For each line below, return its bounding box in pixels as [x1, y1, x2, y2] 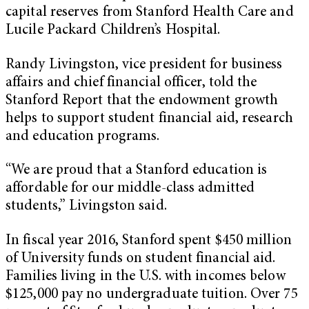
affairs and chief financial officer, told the [6, 75, 257, 90]
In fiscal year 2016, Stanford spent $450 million [6, 233, 292, 248]
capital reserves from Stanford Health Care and [6, 5, 294, 20]
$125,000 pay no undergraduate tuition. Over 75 [6, 287, 298, 302]
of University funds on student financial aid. [6, 251, 276, 266]
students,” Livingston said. [6, 199, 167, 215]
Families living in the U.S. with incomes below [6, 269, 286, 284]
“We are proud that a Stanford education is [6, 163, 268, 179]
